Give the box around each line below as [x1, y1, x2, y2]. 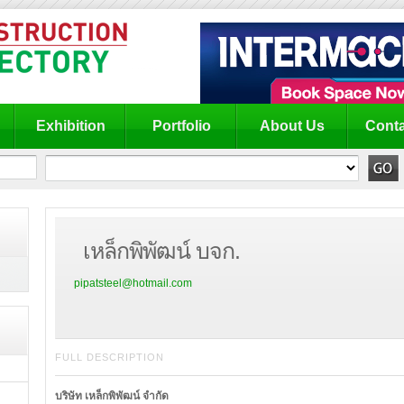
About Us [260, 118, 325, 133]
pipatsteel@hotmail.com [74, 277, 192, 289]
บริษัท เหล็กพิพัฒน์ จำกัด [55, 390, 169, 402]
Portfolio [151, 118, 211, 133]
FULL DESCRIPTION [55, 352, 164, 363]
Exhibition [35, 118, 106, 133]
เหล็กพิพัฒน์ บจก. [83, 238, 240, 263]
